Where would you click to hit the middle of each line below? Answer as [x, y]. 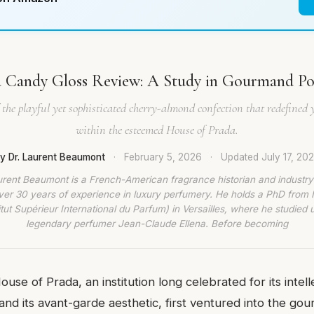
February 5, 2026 [163, 157]
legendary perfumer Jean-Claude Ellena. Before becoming [157, 223]
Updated [241, 157]
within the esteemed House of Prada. [157, 130]
